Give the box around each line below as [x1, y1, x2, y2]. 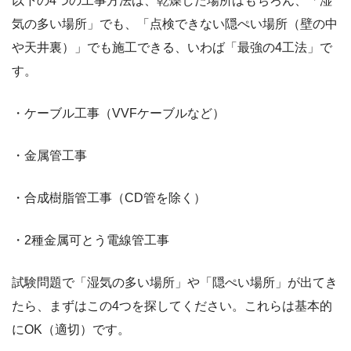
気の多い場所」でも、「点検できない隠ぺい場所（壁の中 [12, 16, 338, 31]
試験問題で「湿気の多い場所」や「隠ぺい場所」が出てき [12, 275, 338, 289]
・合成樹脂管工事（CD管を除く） [12, 190, 206, 204]
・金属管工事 [12, 148, 87, 162]
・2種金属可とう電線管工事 [12, 233, 169, 247]
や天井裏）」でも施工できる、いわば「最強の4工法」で [12, 40, 332, 54]
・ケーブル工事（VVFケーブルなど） [12, 106, 225, 120]
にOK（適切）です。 [12, 322, 130, 336]
